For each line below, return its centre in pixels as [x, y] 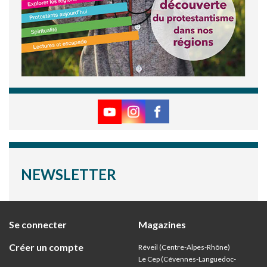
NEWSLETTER [69, 174]
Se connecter [38, 224]
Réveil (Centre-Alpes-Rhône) [184, 247]
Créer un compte [46, 247]
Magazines [162, 224]
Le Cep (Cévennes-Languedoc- [187, 259]
